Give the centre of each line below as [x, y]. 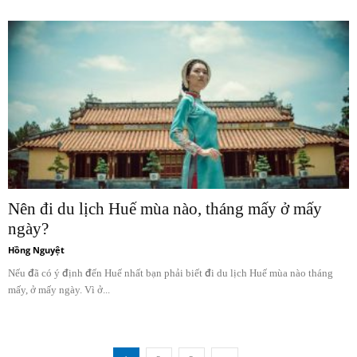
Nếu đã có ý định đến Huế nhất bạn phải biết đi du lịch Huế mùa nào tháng [171, 273]
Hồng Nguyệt [36, 250]
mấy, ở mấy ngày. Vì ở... [59, 290]
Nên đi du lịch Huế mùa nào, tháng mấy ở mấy [165, 209]
